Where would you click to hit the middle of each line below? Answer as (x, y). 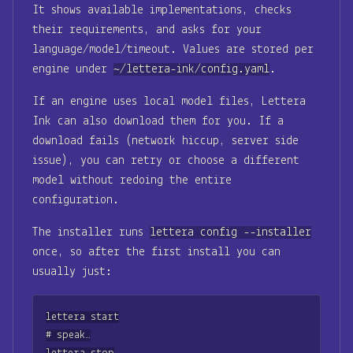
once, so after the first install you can (156, 253)
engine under (73, 70)
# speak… (68, 336)
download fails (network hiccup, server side (165, 141)
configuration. (76, 201)
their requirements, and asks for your (147, 30)
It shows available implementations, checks (162, 11)
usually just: (72, 272)
